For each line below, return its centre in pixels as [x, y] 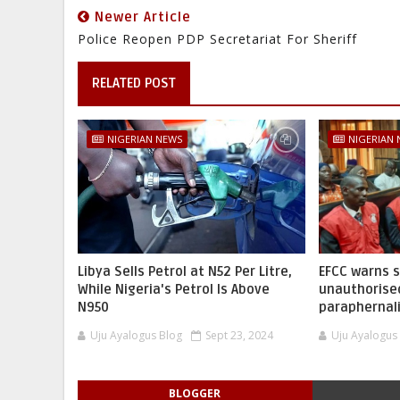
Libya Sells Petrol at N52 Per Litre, [185, 271]
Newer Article [141, 17]
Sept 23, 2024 [239, 335]
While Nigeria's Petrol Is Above [174, 289]
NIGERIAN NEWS [145, 139]
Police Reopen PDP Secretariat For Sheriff [217, 39]
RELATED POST [134, 83]
